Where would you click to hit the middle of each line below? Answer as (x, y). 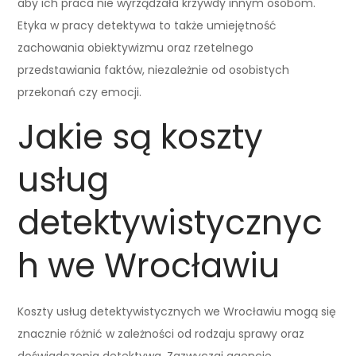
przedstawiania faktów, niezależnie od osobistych (154, 70)
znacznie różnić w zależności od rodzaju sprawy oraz (161, 333)
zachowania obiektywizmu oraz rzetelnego (136, 47)
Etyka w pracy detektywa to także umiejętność (147, 25)
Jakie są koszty (141, 137)
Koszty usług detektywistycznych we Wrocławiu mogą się (177, 311)
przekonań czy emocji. (80, 92)
